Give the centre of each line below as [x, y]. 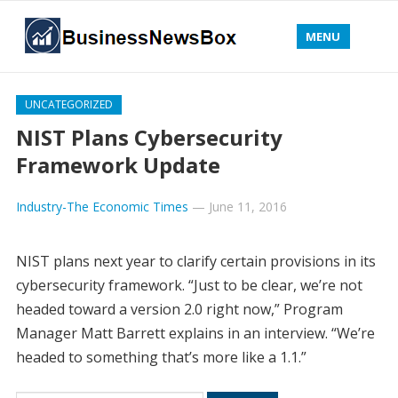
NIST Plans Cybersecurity [149, 137]
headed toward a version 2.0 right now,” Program [179, 309]
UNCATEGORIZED [68, 104]
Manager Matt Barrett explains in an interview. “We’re [195, 333]
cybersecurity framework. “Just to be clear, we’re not [189, 285]
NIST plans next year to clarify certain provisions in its [195, 261]
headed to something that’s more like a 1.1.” [161, 357]
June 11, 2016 [247, 207]
